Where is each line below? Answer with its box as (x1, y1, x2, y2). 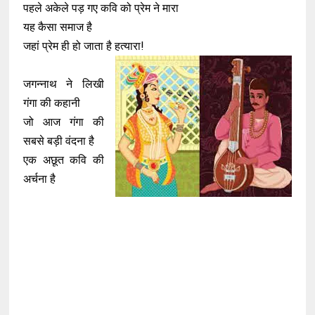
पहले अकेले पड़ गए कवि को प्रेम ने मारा (23, 1, 179, 15)
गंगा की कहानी (23, 96, 81, 110)
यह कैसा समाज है (23, 20, 93, 34)
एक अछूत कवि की (23, 153, 104, 167)
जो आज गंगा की (23, 115, 104, 129)
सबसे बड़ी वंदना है (23, 134, 95, 148)
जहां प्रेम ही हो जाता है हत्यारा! (23, 39, 145, 53)
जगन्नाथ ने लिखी (23, 77, 104, 91)
